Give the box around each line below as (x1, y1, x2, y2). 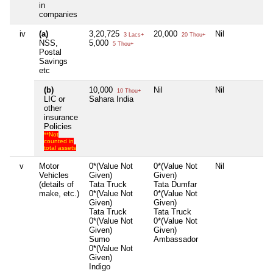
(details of (39, 179, 74, 189)
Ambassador (154, 234, 198, 244)
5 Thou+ (111, 40, 133, 47)
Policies (44, 121, 72, 131)
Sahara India (89, 94, 133, 104)
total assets (44, 144, 76, 151)
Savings (39, 56, 68, 66)
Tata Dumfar (154, 179, 197, 189)
